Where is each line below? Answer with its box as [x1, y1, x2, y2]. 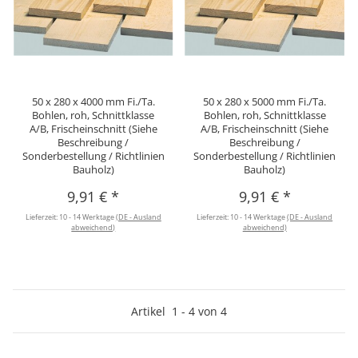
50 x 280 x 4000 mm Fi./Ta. [31, 94, 155, 109]
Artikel [131, 304, 172, 320]
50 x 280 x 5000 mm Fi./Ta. [203, 94, 327, 109]
